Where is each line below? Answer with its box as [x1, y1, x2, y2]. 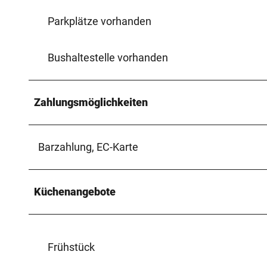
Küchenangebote [34, 185, 116, 198]
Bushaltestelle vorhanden [48, 51, 168, 64]
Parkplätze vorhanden [48, 14, 151, 27]
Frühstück [48, 240, 95, 253]
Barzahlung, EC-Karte [38, 140, 138, 153]
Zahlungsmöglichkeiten [34, 95, 148, 108]
